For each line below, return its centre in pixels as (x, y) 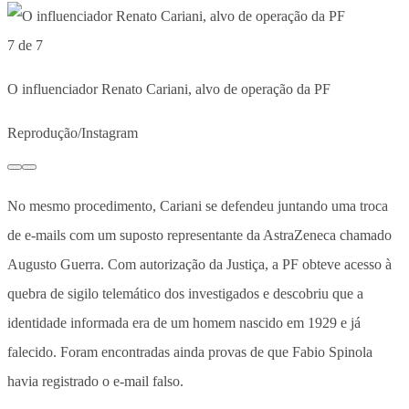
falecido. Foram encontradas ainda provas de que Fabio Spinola (190, 352)
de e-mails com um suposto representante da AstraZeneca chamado (199, 236)
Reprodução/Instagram (73, 133)
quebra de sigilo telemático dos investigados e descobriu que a (185, 294)
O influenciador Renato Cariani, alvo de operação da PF (169, 89)
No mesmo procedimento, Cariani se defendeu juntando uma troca (198, 206)
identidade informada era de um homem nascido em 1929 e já (184, 323)
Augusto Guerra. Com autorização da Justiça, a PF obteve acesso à (199, 265)
